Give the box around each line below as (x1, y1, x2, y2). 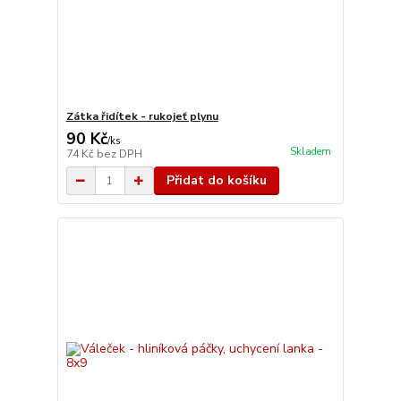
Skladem (289, 145, 331, 159)
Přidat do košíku (166, 172, 267, 189)
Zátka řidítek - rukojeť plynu (65, 109, 218, 124)
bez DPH (96, 147, 142, 161)
